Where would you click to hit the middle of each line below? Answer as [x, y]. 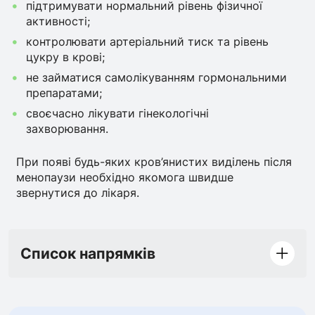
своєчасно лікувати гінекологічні [117, 114]
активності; [58, 21]
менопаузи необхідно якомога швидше [125, 177]
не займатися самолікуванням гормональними [156, 78]
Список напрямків [88, 253]
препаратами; [64, 93]
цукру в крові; [65, 57]
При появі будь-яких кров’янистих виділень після [154, 161]
